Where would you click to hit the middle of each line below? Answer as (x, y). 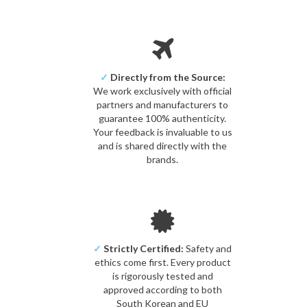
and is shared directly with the (163, 145)
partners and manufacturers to (163, 104)
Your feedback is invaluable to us (162, 132)
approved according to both (162, 289)
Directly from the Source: (167, 77)
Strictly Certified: (143, 248)
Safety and (208, 248)
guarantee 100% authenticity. (163, 118)
